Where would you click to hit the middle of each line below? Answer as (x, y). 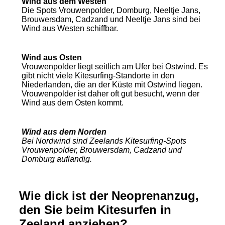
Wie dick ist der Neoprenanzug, (109, 196)
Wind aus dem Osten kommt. (73, 103)
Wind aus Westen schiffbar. (70, 28)
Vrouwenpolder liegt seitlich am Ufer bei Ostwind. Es (115, 67)
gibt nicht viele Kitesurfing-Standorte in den (98, 76)
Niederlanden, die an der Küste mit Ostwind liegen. (112, 85)
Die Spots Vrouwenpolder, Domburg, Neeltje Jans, (111, 10)
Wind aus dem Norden (64, 132)
